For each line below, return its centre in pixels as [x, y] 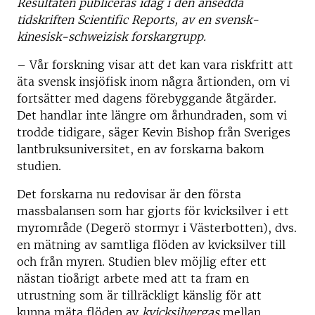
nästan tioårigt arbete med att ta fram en [133, 278]
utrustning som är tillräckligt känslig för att [139, 295]
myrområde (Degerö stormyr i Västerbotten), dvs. [157, 228]
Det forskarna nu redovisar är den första [129, 194]
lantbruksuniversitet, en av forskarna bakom [141, 149]
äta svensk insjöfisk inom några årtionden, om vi [153, 82]
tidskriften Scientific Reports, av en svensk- [138, 20]
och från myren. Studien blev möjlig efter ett [142, 262]
